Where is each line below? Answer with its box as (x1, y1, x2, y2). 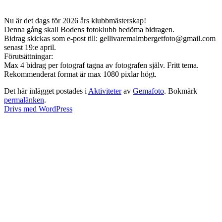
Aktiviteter (88, 87, 121, 96)
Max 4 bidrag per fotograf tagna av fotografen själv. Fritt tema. (4, 61, 199, 70)
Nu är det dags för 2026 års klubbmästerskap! (4, 16, 146, 25)
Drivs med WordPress (4, 105, 72, 113)
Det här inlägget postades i (4, 87, 88, 96)
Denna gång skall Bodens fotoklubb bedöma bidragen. (4, 25, 174, 34)
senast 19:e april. (4, 43, 56, 52)
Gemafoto (133, 87, 164, 96)
